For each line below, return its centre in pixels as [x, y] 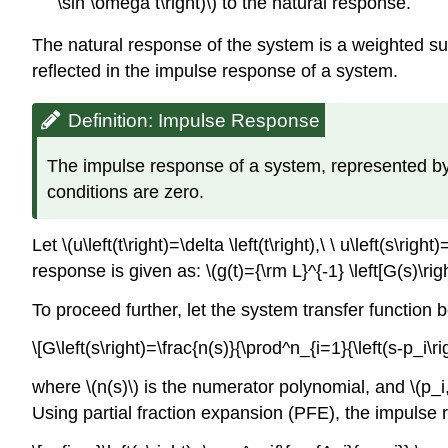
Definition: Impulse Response [194, 121]
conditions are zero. [125, 192]
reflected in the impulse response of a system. [215, 71]
